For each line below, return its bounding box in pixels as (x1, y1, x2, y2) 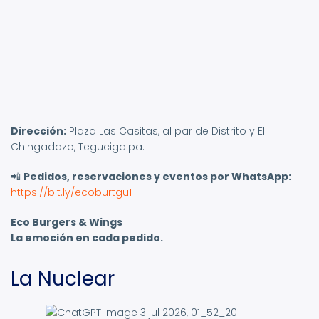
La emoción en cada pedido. (11, 231, 163, 246)
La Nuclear (11, 265, 115, 293)
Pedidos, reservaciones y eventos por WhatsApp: (23, 169, 291, 184)
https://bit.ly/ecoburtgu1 (11, 185, 132, 200)
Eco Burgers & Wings (11, 215, 122, 230)
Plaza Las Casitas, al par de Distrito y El (66, 124, 265, 139)
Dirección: (11, 124, 66, 139)
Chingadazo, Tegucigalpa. (11, 140, 145, 155)
